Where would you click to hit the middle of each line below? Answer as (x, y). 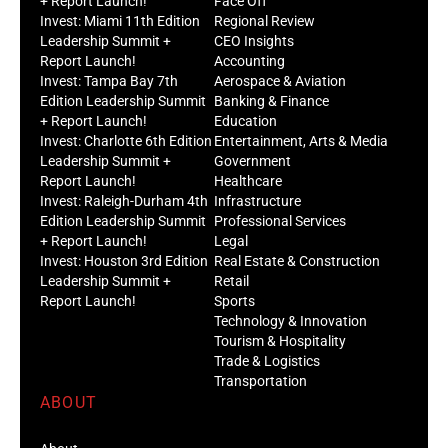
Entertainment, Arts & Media (301, 140)
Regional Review (264, 20)
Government (252, 160)
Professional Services (280, 220)
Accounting (249, 60)
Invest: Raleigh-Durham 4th (124, 200)
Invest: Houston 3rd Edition (124, 260)
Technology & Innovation (290, 320)
